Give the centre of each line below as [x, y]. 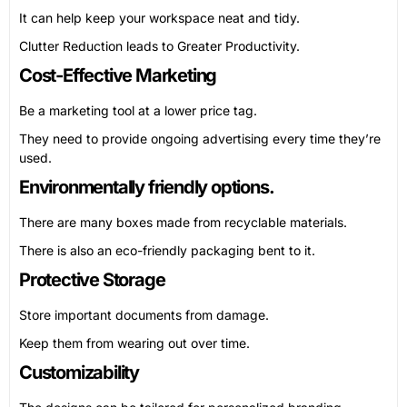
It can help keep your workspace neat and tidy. [159, 18]
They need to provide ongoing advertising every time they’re [200, 139]
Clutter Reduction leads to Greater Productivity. [159, 46]
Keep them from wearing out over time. [134, 343]
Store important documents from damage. [144, 315]
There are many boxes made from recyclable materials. [183, 223]
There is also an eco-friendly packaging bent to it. [167, 251]
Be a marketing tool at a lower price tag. [138, 111]
